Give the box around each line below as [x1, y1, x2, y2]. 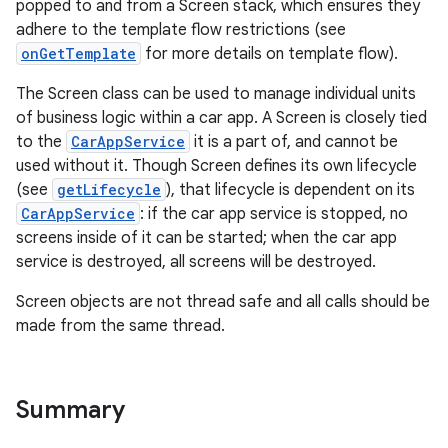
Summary [16, 395, 125, 425]
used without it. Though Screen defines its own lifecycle [16, 156, 417, 176]
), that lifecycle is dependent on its [166, 180, 415, 200]
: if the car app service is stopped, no [140, 204, 408, 224]
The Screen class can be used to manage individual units [16, 84, 416, 104]
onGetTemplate [21, 44, 136, 63]
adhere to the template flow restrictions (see [16, 20, 346, 40]
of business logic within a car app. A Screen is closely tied [16, 108, 427, 128]
